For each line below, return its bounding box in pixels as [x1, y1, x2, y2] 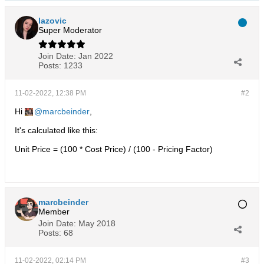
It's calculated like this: [15, 126, 98, 135]
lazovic [38, 16, 67, 25]
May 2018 [78, 219, 115, 228]
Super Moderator [38, 25, 102, 35]
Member [38, 207, 70, 216]
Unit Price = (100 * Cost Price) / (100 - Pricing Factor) [15, 144, 213, 154]
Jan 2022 [78, 51, 113, 61]
